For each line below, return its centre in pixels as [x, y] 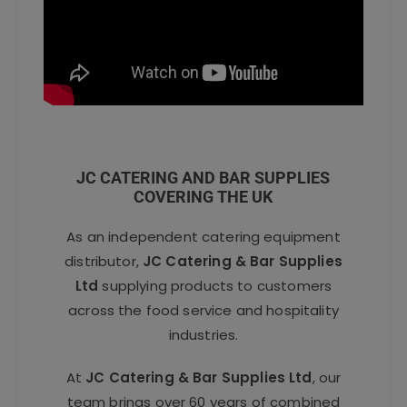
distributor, [104, 261]
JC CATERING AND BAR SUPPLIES [203, 177]
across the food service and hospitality [203, 310]
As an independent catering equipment [203, 236]
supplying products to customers [215, 285]
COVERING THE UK [203, 196]
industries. [203, 334]
